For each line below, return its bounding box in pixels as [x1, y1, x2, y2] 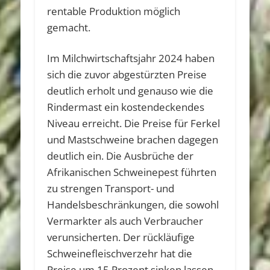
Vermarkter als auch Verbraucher [47, 213, 204, 228]
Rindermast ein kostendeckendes [47, 99, 205, 114]
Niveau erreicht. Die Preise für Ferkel [47, 116, 221, 130]
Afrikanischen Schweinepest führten [47, 165, 217, 179]
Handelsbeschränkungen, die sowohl [47, 197, 219, 212]
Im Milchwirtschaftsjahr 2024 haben [47, 51, 215, 65]
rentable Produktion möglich [47, 4, 181, 18]
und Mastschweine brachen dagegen [47, 132, 219, 146]
